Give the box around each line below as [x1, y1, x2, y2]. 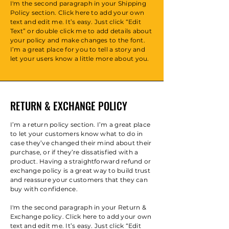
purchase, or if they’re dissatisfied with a [10, 148, 139, 156]
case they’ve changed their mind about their [10, 139, 152, 147]
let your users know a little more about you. [10, 55, 149, 63]
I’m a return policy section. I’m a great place [10, 121, 151, 129]
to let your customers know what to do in [10, 130, 143, 138]
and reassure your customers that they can [10, 176, 148, 184]
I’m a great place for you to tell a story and [10, 45, 145, 54]
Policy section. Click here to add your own [10, 9, 145, 17]
